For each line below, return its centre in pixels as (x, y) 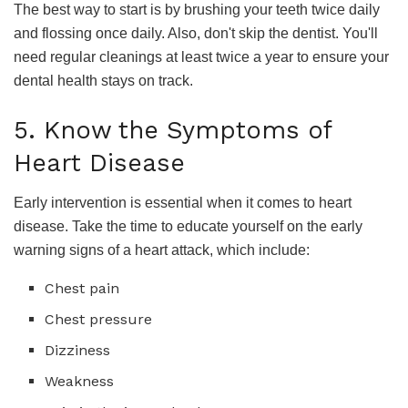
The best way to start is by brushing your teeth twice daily (197, 10)
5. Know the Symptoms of (173, 130)
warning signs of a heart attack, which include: (162, 250)
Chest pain (82, 289)
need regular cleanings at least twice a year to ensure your (201, 57)
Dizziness (78, 351)
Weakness (80, 382)
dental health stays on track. (103, 81)
